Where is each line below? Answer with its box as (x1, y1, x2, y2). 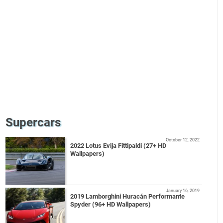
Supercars (5, 115, 61, 130)
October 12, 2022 (165, 137, 200, 143)
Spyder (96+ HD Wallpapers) (70, 201, 151, 209)
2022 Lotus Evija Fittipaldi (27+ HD (70, 142, 167, 150)
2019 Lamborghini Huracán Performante (70, 193, 185, 201)
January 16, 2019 (165, 188, 200, 194)
